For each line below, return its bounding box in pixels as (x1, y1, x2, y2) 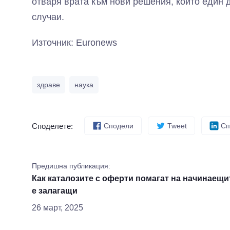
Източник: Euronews (32, 37, 117, 48)
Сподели (104, 121, 133, 130)
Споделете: (32, 121, 73, 130)
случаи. (32, 12, 64, 22)
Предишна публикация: (32, 162, 110, 170)
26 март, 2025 (32, 203, 83, 212)
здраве (37, 81, 60, 89)
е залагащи (32, 186, 78, 195)
